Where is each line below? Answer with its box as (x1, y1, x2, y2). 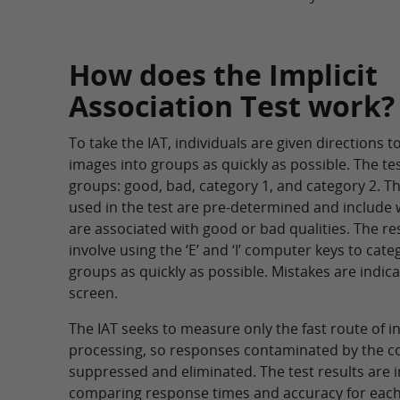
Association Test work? (69, 87, 396, 125)
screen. (69, 283, 119, 303)
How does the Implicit (69, 55, 379, 94)
